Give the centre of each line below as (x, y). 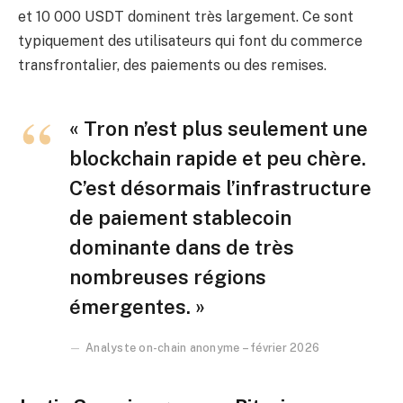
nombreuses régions (168, 278)
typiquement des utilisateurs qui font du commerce (190, 41)
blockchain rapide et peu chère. (218, 159)
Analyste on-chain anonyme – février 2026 (203, 348)
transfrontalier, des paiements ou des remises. (172, 66)
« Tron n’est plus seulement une (219, 129)
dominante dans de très (182, 248)
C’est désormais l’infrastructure (220, 188)
